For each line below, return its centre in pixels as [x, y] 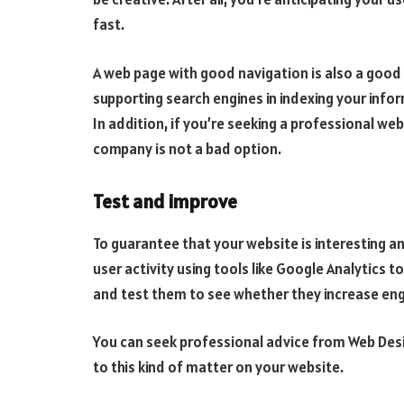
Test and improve [165, 201]
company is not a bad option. [187, 148]
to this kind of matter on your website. [218, 367]
